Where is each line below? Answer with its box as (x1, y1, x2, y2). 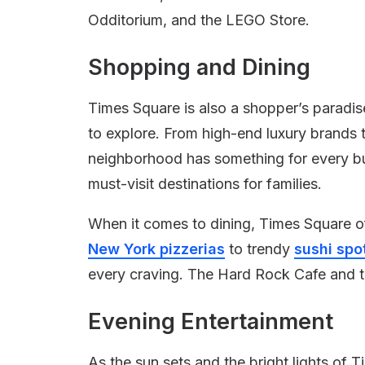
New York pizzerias (88, 240, 225, 257)
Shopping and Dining (88, 54, 310, 81)
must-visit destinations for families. (88, 175, 322, 192)
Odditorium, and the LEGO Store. (88, 11, 310, 29)
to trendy (225, 240, 294, 257)
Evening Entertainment (88, 308, 333, 335)
